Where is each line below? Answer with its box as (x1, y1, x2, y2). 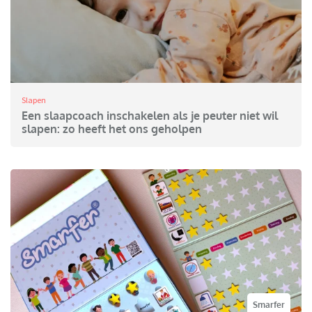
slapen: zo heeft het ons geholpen (22, 122, 202, 136)
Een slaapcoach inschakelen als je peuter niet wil (22, 109, 278, 123)
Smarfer (253, 299, 285, 311)
